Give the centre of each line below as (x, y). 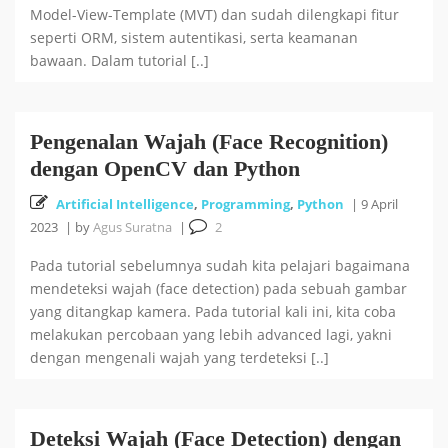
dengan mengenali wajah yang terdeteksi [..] (179, 357)
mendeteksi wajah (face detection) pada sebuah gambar (218, 288)
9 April (379, 204)
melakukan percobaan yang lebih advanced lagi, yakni (211, 334)
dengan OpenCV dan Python (165, 168)
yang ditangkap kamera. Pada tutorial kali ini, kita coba (213, 311)
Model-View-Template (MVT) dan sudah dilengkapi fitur (214, 14)
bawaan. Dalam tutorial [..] (119, 60)
